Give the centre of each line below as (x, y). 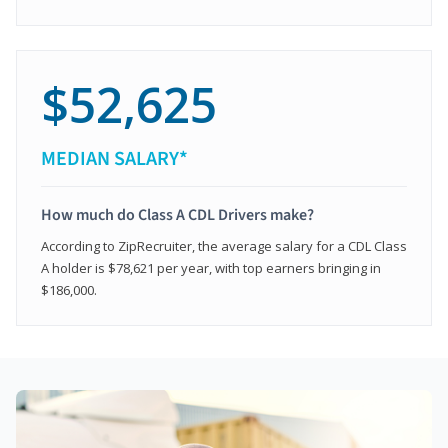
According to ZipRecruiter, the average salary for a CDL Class (224, 245)
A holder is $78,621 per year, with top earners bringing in (211, 267)
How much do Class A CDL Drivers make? (177, 214)
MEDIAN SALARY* (114, 158)
